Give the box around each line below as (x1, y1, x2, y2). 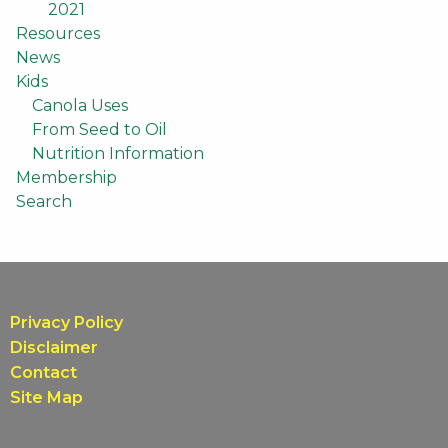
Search (16, 192, 72, 211)
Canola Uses (32, 96, 128, 115)
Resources (16, 24, 100, 43)
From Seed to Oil (32, 120, 167, 139)
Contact (10, 363, 77, 382)
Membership (16, 168, 117, 187)
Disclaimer (10, 338, 98, 357)
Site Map (10, 388, 83, 407)
